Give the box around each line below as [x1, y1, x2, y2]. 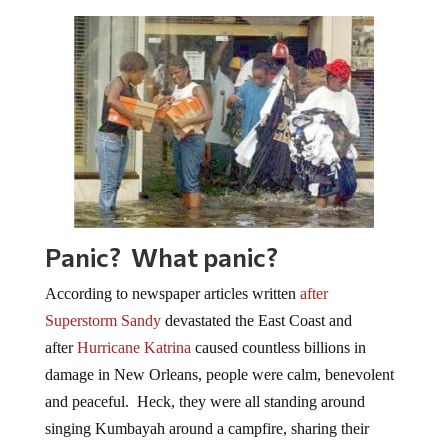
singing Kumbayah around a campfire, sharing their [44, 420, 369, 437]
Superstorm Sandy [44, 312, 161, 329]
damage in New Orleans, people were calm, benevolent [44, 366, 394, 383]
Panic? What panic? [44, 241, 278, 272]
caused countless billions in [194, 339, 366, 356]
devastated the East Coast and [160, 312, 352, 329]
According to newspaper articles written [44, 285, 300, 302]
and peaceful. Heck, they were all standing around [44, 393, 365, 410]
